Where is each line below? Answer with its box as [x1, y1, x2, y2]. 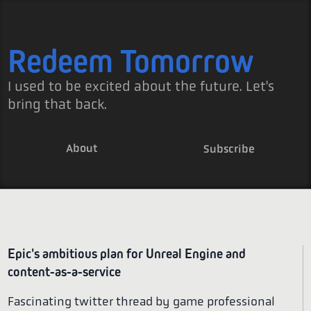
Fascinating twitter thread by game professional [8, 294, 276, 308]
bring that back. [8, 96, 108, 112]
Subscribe [203, 142, 255, 155]
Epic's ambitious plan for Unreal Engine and [8, 246, 246, 262]
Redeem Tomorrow [8, 42, 255, 80]
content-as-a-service [8, 264, 121, 280]
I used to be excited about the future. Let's [8, 78, 275, 94]
